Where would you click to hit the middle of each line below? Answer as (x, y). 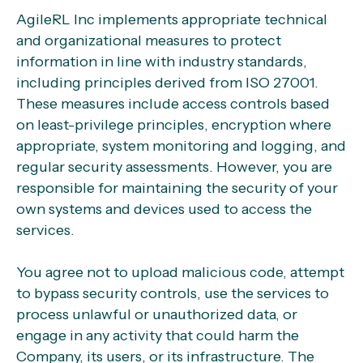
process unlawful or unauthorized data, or (157, 314)
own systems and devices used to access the (164, 209)
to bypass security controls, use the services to (173, 293)
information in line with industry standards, (162, 62)
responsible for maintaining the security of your (177, 188)
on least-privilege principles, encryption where (174, 125)
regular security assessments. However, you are (174, 167)
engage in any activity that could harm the (158, 335)
